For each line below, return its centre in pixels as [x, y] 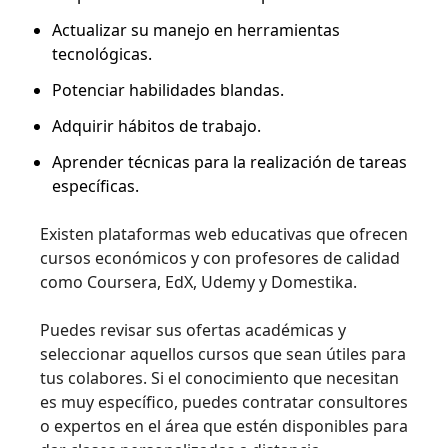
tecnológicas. [102, 54]
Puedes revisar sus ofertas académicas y [193, 330]
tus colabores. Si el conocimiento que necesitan [219, 378]
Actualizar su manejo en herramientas [196, 30]
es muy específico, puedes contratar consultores [224, 402]
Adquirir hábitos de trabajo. [156, 126]
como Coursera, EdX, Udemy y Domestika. [198, 282]
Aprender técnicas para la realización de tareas [229, 162]
